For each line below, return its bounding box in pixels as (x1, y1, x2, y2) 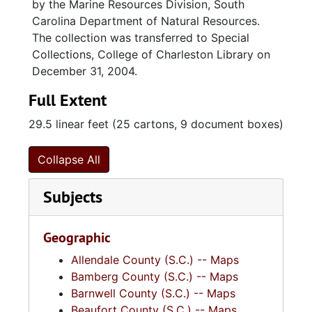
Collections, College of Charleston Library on (32, 47, 270, 61)
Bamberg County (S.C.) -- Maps (71, 270, 238, 283)
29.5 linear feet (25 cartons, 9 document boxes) (29, 117, 283, 131)
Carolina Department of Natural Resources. (32, 14, 260, 28)
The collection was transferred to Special (32, 31, 249, 45)
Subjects (43, 186, 102, 208)
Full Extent (29, 89, 107, 111)
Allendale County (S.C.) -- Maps (71, 253, 239, 267)
